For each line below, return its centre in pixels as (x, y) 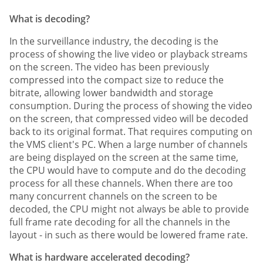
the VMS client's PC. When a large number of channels (129, 145)
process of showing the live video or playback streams (129, 54)
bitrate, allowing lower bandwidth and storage (111, 93)
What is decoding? (50, 19)
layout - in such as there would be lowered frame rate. (129, 235)
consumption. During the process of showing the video (131, 106)
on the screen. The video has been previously (109, 67)
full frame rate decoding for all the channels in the (120, 222)
